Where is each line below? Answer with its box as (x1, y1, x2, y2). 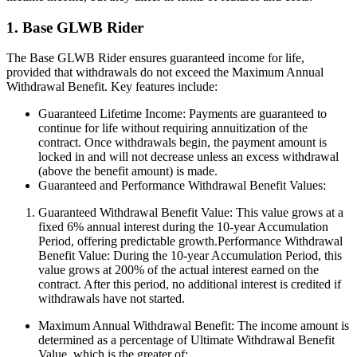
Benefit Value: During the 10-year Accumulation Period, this (38, 249, 342, 263)
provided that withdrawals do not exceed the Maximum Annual (6, 65, 324, 80)
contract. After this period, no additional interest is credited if (38, 277, 341, 292)
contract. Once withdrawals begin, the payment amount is (38, 135, 327, 150)
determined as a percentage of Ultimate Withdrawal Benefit (38, 333, 335, 347)
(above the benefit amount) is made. (38, 164, 218, 178)
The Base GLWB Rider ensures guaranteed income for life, (6, 51, 304, 65)
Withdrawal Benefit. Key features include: (6, 80, 218, 94)
